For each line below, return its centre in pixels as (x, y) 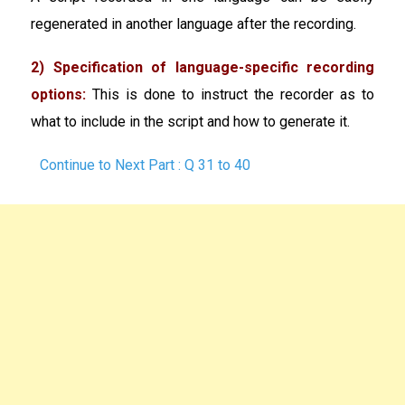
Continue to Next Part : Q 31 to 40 (145, 165)
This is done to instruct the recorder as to (230, 94)
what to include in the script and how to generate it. (190, 121)
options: (58, 94)
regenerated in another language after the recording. (193, 24)
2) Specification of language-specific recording (202, 67)
